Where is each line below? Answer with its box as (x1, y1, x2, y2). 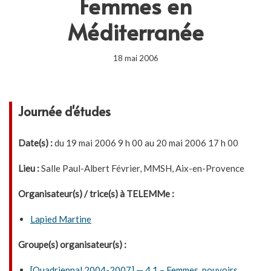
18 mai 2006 (113, 53, 158, 63)
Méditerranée (67, 16, 204, 47)
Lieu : (18, 163, 39, 174)
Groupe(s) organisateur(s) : (18, 239, 126, 250)
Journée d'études (18, 103, 111, 120)
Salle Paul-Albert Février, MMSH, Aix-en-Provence (39, 163, 244, 174)
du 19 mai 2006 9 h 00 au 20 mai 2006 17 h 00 (53, 137, 238, 148)
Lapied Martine (30, 214, 91, 224)
